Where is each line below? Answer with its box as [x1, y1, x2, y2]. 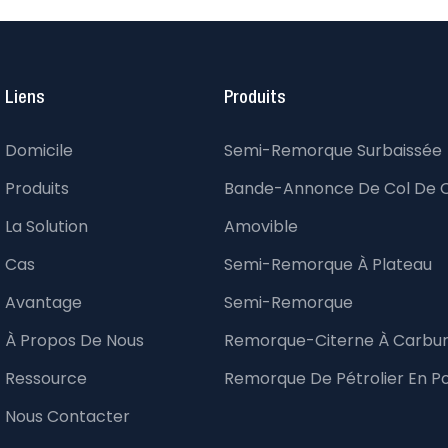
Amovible [224, 215, 298, 239]
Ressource [5, 367, 87, 391]
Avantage [5, 291, 82, 315]
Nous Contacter [5, 405, 130, 429]
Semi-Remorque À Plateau [224, 253, 432, 277]
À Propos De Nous [5, 329, 144, 353]
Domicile [5, 139, 73, 163]
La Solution [5, 215, 88, 239]
